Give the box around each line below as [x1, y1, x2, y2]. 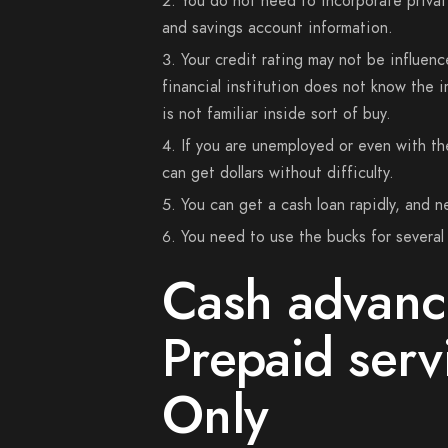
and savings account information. [162, 17, 393, 39]
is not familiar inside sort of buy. [162, 103, 391, 125]
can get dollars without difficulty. [162, 162, 394, 184]
